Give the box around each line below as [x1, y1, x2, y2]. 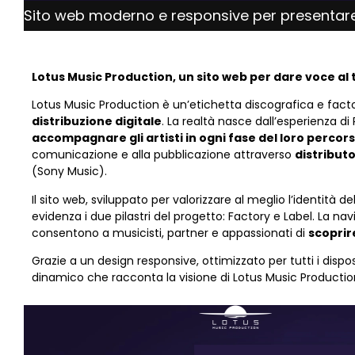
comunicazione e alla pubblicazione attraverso [32, 147, 295, 163]
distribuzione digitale [32, 113, 162, 130]
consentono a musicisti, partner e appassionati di [32, 224, 308, 241]
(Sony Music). [32, 163, 107, 180]
